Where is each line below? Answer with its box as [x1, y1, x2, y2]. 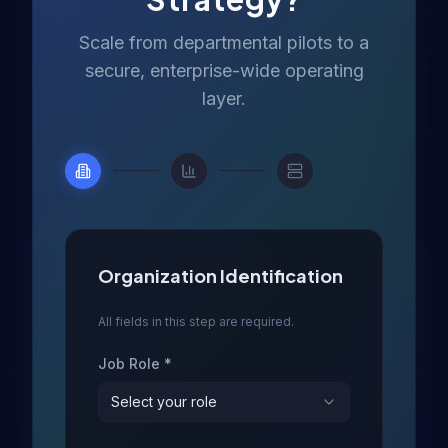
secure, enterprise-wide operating [84, 59, 364, 81]
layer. [202, 87, 246, 109]
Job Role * [98, 354, 172, 372]
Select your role [111, 392, 217, 410]
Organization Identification [98, 263, 343, 287]
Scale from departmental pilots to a [79, 31, 369, 53]
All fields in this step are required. [98, 313, 294, 329]
